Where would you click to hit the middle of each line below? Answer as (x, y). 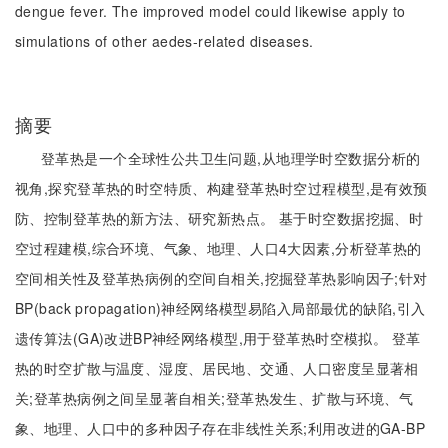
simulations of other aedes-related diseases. (164, 41)
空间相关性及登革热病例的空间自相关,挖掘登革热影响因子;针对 (221, 278)
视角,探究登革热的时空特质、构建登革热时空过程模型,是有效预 (221, 188)
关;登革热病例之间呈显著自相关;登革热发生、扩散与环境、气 (214, 398)
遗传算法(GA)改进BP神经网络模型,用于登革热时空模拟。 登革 (218, 338)
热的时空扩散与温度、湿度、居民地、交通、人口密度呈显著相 (217, 368)
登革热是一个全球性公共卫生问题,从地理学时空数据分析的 (231, 158)
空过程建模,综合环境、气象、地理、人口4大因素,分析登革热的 (218, 248)
